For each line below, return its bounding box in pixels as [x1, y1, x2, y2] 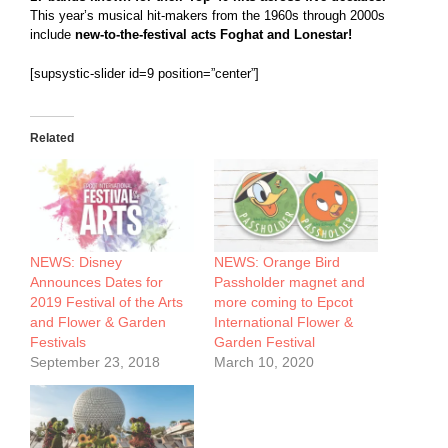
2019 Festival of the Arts [30, 294, 183, 311]
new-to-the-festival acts [71, 26, 216, 42]
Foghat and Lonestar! [220, 26, 352, 42]
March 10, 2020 [214, 354, 314, 371]
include [30, 26, 71, 42]
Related [30, 130, 74, 145]
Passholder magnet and [214, 274, 365, 291]
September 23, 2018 [30, 354, 160, 371]
